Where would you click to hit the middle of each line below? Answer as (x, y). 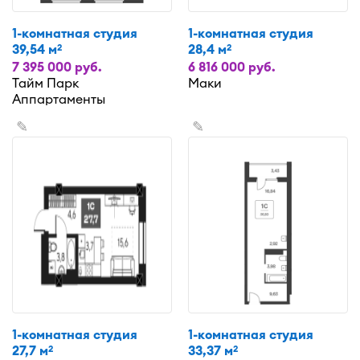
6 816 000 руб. (232, 66)
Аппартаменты (59, 98)
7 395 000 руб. (57, 66)
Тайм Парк (45, 82)
